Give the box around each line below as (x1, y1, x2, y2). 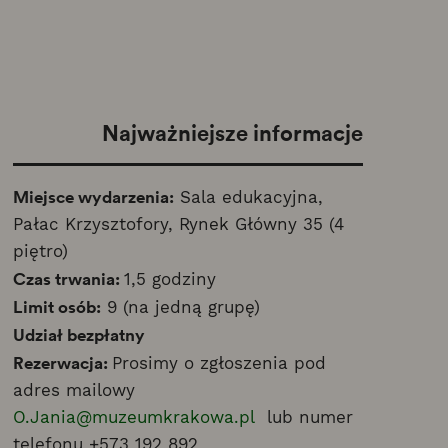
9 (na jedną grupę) (100, 297, 260, 318)
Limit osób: (12, 295, 101, 319)
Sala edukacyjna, (173, 187, 323, 208)
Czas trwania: (12, 267, 124, 291)
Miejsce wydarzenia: (12, 185, 174, 209)
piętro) (12, 241, 68, 262)
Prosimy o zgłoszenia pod (111, 353, 326, 374)
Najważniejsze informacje (101, 117, 363, 148)
